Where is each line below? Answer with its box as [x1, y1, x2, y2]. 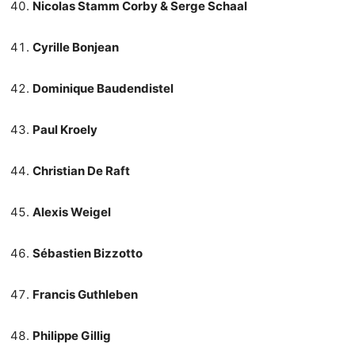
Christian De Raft [32, 162, 130, 178]
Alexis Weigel [32, 204, 111, 219]
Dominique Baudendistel [32, 80, 174, 96]
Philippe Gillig [32, 327, 111, 343]
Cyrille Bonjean [32, 39, 119, 55]
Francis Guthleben [32, 286, 138, 302]
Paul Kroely [32, 121, 97, 137]
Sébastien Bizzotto [32, 245, 143, 261]
